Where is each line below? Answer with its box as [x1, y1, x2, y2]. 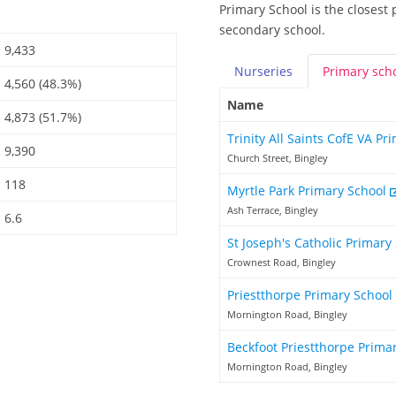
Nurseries [234, 63, 293, 80]
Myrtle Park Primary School [227, 182, 390, 200]
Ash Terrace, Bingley [227, 203, 318, 217]
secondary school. [219, 21, 325, 39]
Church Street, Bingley [227, 151, 328, 165]
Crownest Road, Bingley [227, 255, 336, 270]
